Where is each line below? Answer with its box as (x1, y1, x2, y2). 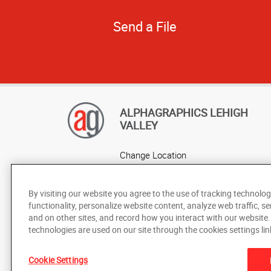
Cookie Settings (28, 254, 88, 266)
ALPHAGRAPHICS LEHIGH (120, 105, 248, 120)
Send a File (113, 17, 177, 35)
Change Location (120, 148, 186, 161)
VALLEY (120, 117, 158, 132)
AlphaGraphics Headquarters (120, 163, 233, 176)
